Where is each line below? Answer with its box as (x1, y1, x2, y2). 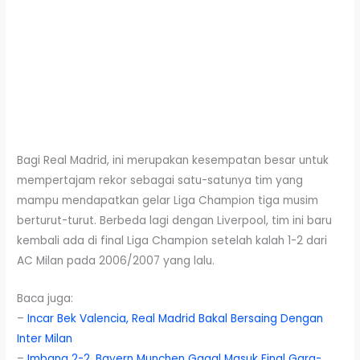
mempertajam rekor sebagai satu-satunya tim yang (17, 172, 304, 188)
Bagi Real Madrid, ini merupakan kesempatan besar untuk (17, 152, 329, 168)
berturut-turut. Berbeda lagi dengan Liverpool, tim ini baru (17, 212, 333, 228)
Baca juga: (17, 290, 74, 306)
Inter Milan (17, 330, 73, 346)
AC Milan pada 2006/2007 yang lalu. (17, 252, 215, 268)
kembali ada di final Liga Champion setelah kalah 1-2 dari (17, 232, 328, 248)
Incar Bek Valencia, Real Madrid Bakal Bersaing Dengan (27, 310, 324, 326)
